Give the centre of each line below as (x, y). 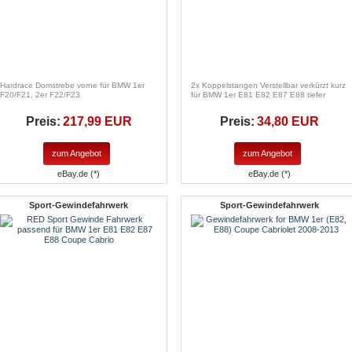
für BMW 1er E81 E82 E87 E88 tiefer (258, 95)
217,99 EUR (97, 122)
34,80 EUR (288, 122)
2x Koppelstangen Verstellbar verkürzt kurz (268, 86)
